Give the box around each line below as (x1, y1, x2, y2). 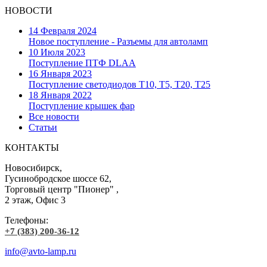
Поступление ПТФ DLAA (29, 57, 136, 68)
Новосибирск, (5, 162, 62, 173)
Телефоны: (5, 215, 48, 225)
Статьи (29, 122, 57, 132)
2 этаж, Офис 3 (5, 194, 66, 205)
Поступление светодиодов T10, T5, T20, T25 (29, 79, 210, 89)
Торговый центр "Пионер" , (5, 184, 119, 194)
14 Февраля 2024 (29, 25, 97, 36)
